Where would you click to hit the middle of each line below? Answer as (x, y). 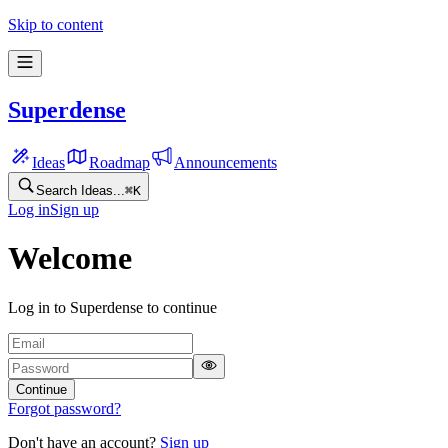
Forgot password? (64, 408)
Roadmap (119, 162)
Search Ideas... (80, 190)
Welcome (70, 258)
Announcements (225, 162)
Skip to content (55, 24)
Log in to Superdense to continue (112, 307)
